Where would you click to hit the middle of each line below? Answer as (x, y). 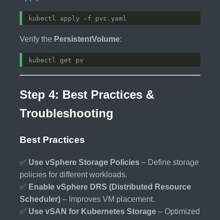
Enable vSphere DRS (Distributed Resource (110, 187)
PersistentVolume (87, 39)
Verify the (37, 39)
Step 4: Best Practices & (87, 95)
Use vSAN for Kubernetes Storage (92, 211)
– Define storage (169, 162)
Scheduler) (40, 199)
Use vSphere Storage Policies (84, 162)
